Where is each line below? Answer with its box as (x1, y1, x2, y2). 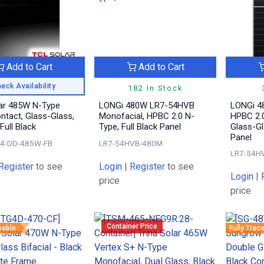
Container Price (106, 222, 157, 231)
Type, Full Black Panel (98, 121, 181, 133)
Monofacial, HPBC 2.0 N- (98, 111, 194, 122)
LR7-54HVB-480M (98, 138, 163, 148)
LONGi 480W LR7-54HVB (98, 100, 194, 111)
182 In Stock (128, 84, 183, 93)
